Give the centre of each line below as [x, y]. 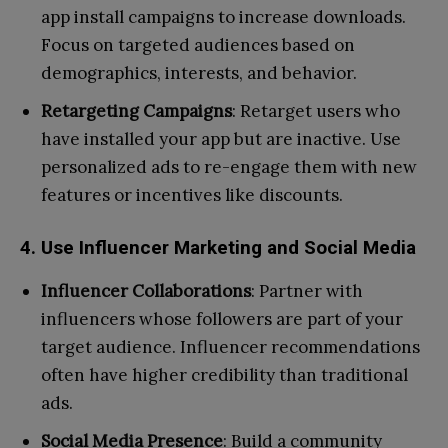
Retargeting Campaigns [136, 110]
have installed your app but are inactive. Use [221, 138]
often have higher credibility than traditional [224, 374]
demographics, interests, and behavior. [199, 72]
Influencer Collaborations [146, 290]
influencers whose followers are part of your [222, 318]
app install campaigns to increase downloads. [223, 16]
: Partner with [307, 290]
